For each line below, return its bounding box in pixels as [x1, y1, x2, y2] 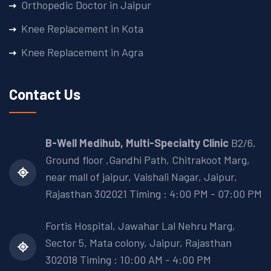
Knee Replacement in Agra [21, 45, 143, 59]
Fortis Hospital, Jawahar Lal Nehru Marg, [45, 218, 235, 232]
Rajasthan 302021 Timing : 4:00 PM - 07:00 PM [45, 186, 262, 200]
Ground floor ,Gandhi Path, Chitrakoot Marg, [45, 152, 250, 166]
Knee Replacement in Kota [21, 21, 143, 35]
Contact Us [9, 85, 80, 103]
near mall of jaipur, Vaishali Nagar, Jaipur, [45, 169, 237, 183]
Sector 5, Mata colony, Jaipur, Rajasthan [45, 235, 232, 249]
